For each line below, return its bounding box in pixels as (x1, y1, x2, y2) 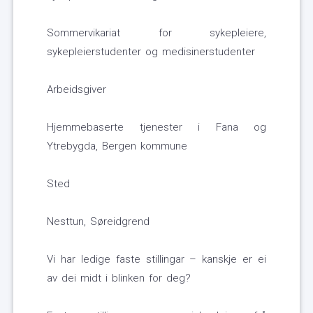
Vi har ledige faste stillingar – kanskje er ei (47, 253, 266, 266)
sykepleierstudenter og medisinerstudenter (47, 45, 255, 59)
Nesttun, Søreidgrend (47, 215, 150, 228)
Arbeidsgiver (47, 83, 106, 96)
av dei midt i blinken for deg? (47, 272, 191, 285)
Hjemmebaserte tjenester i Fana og (47, 121, 266, 134)
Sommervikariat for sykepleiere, (47, 27, 266, 40)
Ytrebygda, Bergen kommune (47, 140, 187, 153)
